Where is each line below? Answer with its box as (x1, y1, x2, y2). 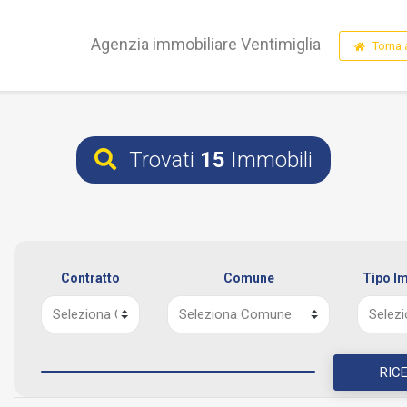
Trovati (124, 147, 200, 173)
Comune (223, 271, 274, 285)
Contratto (61, 271, 121, 285)
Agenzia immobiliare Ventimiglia (91, 35, 321, 55)
